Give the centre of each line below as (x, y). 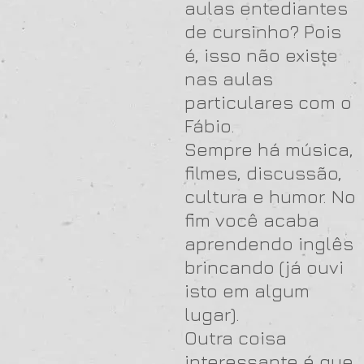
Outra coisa (236, 338)
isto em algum (247, 290)
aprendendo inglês (269, 243)
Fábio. (210, 126)
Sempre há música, (269, 149)
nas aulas (229, 78)
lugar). (212, 314)
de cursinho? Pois (263, 31)
